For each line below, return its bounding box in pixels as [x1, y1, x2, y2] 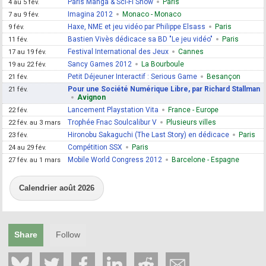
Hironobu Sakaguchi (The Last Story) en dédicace [68, 131, 230, 139]
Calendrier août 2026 [19, 183, 95, 192]
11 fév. [8, 36, 28, 43]
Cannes [178, 47, 204, 56]
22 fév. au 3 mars [8, 119, 61, 126]
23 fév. [8, 131, 28, 139]
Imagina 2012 [68, 10, 113, 18]
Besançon [207, 72, 241, 81]
